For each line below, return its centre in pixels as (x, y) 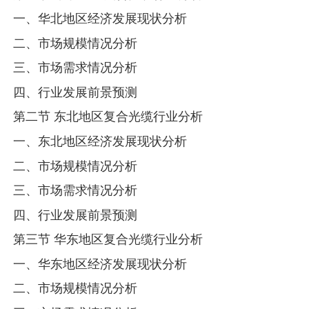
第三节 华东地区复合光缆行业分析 (108, 239)
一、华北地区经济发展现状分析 (100, 19)
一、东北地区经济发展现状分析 (100, 141)
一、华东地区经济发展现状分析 (100, 263)
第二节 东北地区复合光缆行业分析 (108, 117)
